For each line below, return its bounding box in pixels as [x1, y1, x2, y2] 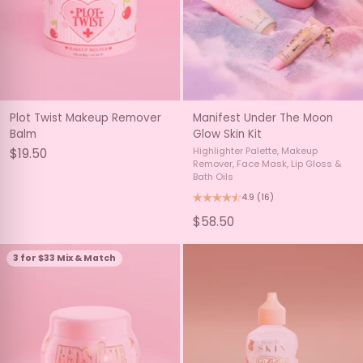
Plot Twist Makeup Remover [10, 110, 161, 126]
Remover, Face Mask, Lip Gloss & [193, 157, 342, 170]
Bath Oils [193, 170, 233, 183]
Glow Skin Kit [193, 126, 262, 142]
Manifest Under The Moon [193, 110, 333, 126]
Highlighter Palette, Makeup [193, 144, 318, 157]
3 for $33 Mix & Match [13, 252, 116, 264]
